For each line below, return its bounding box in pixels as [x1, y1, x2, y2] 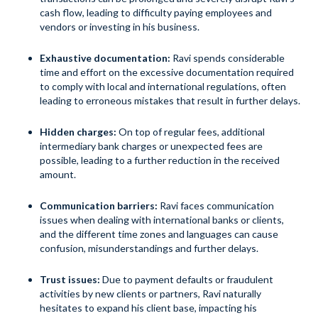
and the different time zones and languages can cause [40, 228, 278, 241]
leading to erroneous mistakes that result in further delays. [40, 94, 300, 107]
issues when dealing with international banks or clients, [40, 214, 284, 226]
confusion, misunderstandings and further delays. [40, 242, 258, 255]
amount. [40, 168, 76, 181]
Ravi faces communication [158, 199, 274, 212]
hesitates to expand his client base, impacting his [40, 302, 257, 314]
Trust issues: [40, 273, 102, 286]
